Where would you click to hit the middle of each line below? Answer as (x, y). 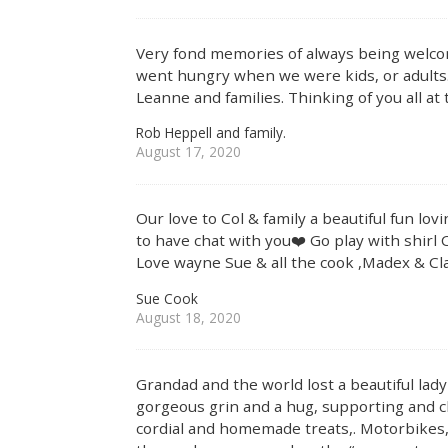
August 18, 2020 (189, 317)
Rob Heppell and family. (211, 132)
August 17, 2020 (189, 151)
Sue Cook (167, 298)
